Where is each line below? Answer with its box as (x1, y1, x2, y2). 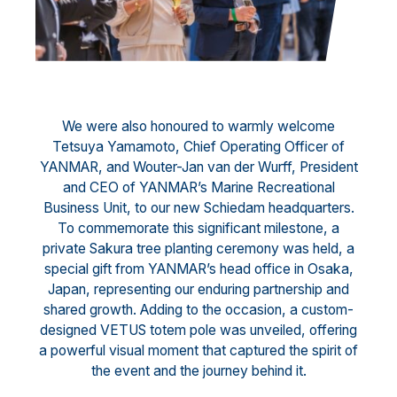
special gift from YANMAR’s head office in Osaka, (43, 261, 354, 278)
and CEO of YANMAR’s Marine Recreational (62, 179, 335, 197)
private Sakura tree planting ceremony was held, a (43, 240, 354, 258)
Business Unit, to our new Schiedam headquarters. (43, 199, 354, 217)
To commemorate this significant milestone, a (58, 220, 339, 237)
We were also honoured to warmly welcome (62, 118, 335, 136)
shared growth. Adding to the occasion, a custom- (43, 301, 354, 319)
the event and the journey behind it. (90, 362, 307, 380)
